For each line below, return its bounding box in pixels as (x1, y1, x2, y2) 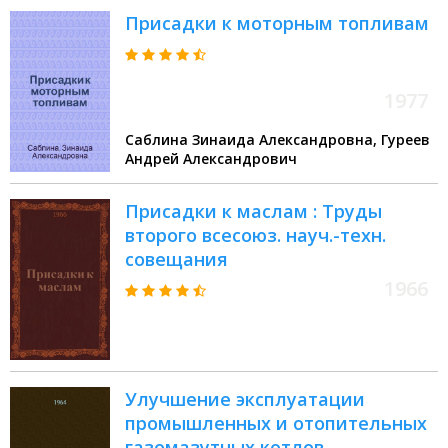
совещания (125, 247, 228, 272)
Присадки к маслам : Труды (125, 199, 382, 224)
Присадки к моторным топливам (125, 11, 429, 36)
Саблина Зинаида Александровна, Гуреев (125, 130, 381, 150)
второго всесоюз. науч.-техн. (125, 223, 386, 248)
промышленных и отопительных (125, 411, 427, 436)
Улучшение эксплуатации (125, 387, 365, 412)
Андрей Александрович (125, 149, 297, 169)
